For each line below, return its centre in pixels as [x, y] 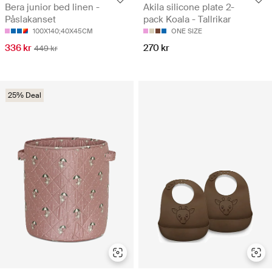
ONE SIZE [187, 31]
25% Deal [25, 95]
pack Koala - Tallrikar [187, 19]
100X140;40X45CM [63, 31]
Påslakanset [30, 19]
